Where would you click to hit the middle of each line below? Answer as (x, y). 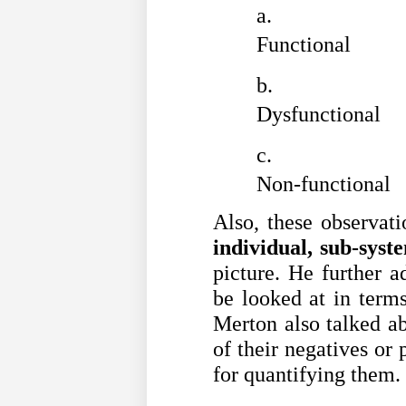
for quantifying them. (307, 374)
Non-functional (324, 184)
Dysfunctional (319, 115)
